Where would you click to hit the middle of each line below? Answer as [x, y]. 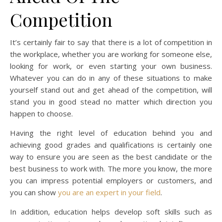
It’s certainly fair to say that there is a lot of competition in [111, 42]
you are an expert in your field [109, 193]
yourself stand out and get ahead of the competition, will [111, 90]
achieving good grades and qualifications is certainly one [111, 145]
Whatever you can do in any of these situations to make [111, 78]
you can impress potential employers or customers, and [111, 181]
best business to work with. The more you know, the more [111, 169]
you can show [34, 193]
